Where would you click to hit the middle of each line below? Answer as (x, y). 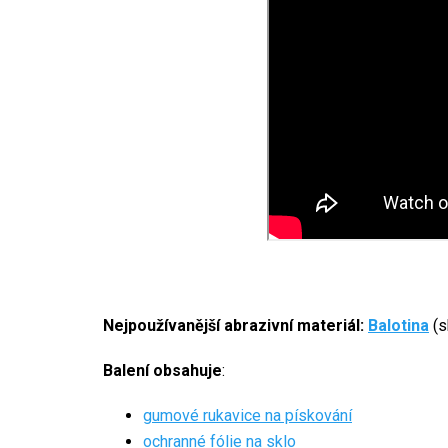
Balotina (398, 325)
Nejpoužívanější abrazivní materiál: (235, 325)
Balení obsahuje (162, 370)
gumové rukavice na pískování (247, 415)
